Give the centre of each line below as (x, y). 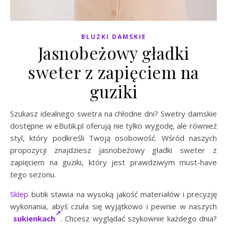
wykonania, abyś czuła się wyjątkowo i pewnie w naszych (113, 206)
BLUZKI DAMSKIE (113, 37)
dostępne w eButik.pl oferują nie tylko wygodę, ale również (113, 126)
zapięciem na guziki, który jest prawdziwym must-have (113, 162)
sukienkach (34, 219)
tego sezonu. (33, 175)
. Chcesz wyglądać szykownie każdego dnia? (139, 219)
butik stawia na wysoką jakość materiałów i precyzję (123, 194)
